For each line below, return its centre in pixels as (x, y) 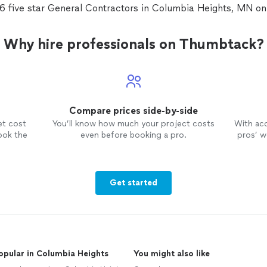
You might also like (172, 254)
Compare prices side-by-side (133, 111)
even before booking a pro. (133, 135)
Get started (133, 183)
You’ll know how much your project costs (133, 124)
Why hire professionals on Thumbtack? (133, 44)
